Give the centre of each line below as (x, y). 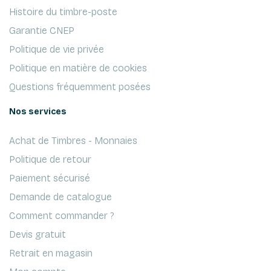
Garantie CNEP (42, 30)
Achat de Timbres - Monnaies (73, 140)
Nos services (38, 111)
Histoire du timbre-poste (63, 11)
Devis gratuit (38, 234)
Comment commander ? (62, 215)
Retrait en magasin (51, 253)
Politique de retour (50, 159)
